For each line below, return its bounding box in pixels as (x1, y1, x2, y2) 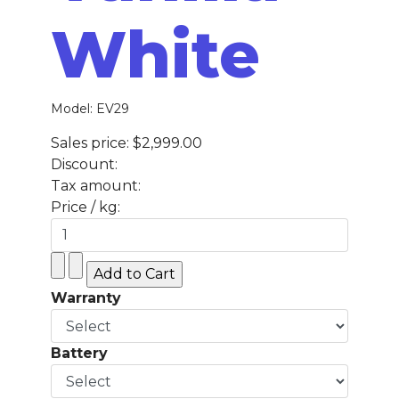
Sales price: (50, 134, 133, 151)
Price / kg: (50, 198, 120, 216)
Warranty (50, 289, 121, 306)
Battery (50, 344, 108, 362)
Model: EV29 (50, 100, 129, 117)
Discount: (50, 155, 118, 173)
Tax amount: (50, 176, 141, 194)
